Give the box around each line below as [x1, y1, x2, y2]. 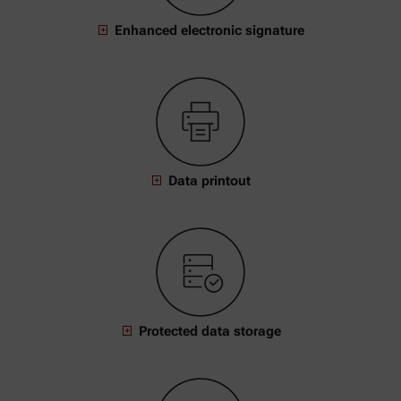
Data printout [168, 173, 251, 190]
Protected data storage [138, 323, 281, 340]
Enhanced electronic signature [115, 22, 304, 39]
